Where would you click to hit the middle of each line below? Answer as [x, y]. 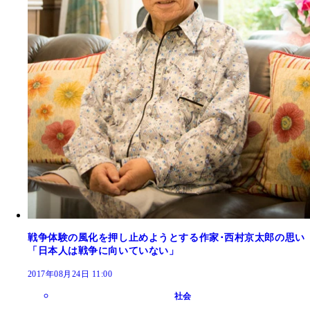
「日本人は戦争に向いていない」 [103, 251]
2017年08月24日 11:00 [70, 274]
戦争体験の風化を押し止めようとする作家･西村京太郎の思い [166, 238]
